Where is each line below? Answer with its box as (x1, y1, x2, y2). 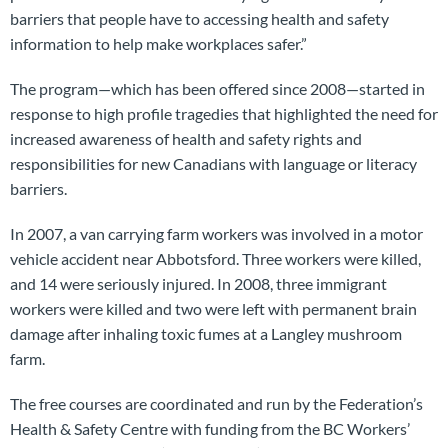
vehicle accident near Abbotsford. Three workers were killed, (10, 248, 421, 268)
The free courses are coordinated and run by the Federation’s (10, 393, 423, 413)
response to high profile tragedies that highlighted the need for (10, 103, 438, 123)
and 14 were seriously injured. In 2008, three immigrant (10, 273, 387, 293)
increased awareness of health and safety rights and (10, 128, 362, 148)
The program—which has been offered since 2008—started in (10, 78, 425, 98)
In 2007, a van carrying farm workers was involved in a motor (10, 223, 423, 243)
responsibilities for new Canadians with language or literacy (10, 153, 417, 173)
